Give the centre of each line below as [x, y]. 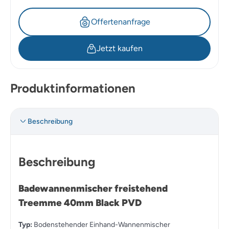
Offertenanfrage [121, 22]
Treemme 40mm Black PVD [80, 202]
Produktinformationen [73, 88]
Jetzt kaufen [120, 49]
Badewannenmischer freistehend [93, 188]
